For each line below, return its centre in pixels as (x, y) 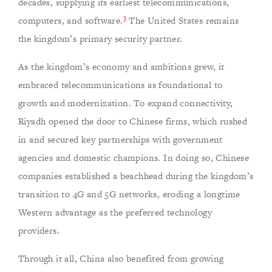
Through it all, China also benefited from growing (121, 259)
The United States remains (183, 21)
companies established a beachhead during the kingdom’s (136, 176)
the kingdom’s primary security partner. (100, 39)
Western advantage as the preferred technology (115, 212)
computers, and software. (71, 21)
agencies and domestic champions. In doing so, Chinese (134, 158)
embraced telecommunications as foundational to (121, 85)
